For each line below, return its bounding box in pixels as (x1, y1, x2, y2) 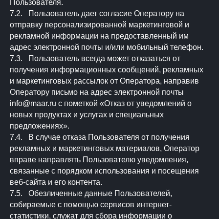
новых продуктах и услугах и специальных (10, 110, 164, 119)
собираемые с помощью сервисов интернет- (10, 200, 172, 209)
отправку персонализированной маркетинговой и (10, 21, 189, 29)
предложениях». (10, 122, 69, 130)
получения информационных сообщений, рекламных (10, 66, 203, 74)
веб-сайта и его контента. (10, 178, 102, 186)
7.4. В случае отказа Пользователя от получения (10, 133, 190, 141)
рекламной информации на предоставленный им (10, 32, 189, 40)
